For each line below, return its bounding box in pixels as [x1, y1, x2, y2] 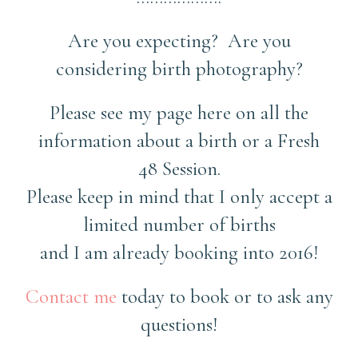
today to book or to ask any [116, 284, 333, 308]
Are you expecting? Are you [67, 28, 291, 53]
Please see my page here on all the [50, 100, 308, 125]
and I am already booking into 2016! [40, 240, 318, 265]
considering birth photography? [55, 56, 303, 81]
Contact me [25, 284, 117, 308]
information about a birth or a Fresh [38, 128, 320, 153]
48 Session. [137, 156, 221, 181]
